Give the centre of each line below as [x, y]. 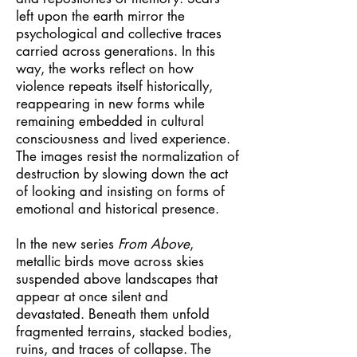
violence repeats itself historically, [114, 86]
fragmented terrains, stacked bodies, [124, 331]
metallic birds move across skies [110, 261]
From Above [154, 244]
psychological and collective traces [119, 33]
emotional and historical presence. [118, 209]
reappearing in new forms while [110, 104]
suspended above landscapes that [117, 279]
